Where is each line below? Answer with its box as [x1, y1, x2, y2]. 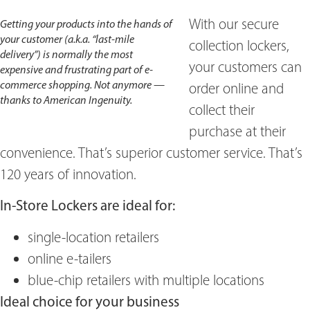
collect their [189, 100, 255, 118]
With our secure [189, 15, 279, 33]
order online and [189, 79, 284, 97]
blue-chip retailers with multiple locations [28, 271, 264, 289]
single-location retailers [28, 228, 159, 246]
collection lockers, [189, 36, 289, 54]
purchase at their [189, 122, 286, 140]
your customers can [189, 57, 302, 75]
